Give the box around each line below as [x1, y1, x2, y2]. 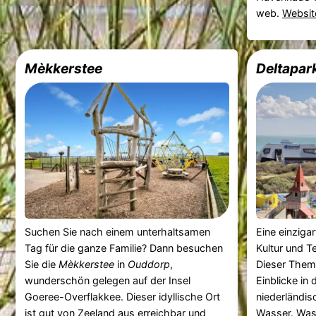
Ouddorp [127, 257, 170, 270]
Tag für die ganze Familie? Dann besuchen [24, 241, 223, 254]
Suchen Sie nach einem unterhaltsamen [24, 225, 210, 238]
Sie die [24, 257, 59, 270]
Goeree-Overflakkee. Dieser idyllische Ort [24, 290, 220, 303]
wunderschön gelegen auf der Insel [24, 274, 190, 286]
